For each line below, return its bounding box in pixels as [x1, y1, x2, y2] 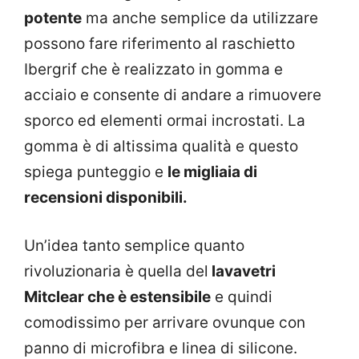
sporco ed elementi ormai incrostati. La [24, 111, 305, 130]
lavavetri [208, 262, 276, 281]
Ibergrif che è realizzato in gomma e [24, 59, 283, 79]
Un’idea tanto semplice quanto [24, 236, 244, 256]
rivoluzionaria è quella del [24, 262, 208, 281]
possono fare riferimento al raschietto [24, 34, 295, 53]
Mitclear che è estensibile [24, 288, 211, 307]
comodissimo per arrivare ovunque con [24, 313, 305, 333]
